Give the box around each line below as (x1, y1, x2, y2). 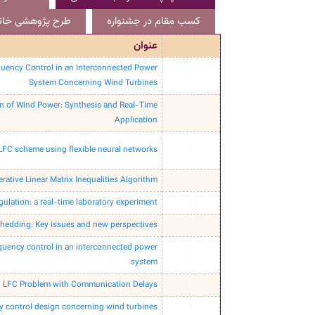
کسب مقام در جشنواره (106, 13, 200, 30)
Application (115, 114, 158, 127)
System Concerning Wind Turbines (29, 77, 158, 90)
